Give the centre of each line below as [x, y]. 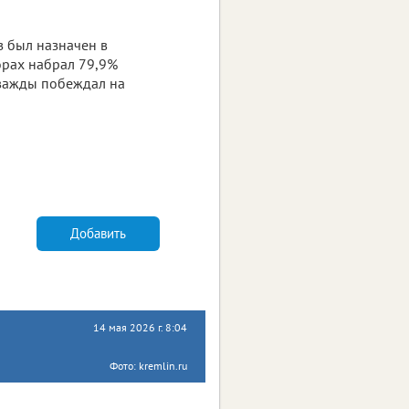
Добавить [98, 234]
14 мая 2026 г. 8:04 [140, 327]
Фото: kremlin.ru [148, 365]
